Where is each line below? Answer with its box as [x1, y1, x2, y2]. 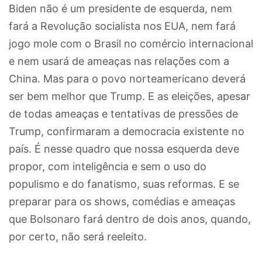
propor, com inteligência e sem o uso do [9, 160, 206, 173]
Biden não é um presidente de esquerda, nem [9, 2, 232, 15]
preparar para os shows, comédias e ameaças [9, 195, 235, 208]
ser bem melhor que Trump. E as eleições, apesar [9, 90, 250, 102]
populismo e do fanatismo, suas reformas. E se [9, 178, 239, 190]
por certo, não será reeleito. [9, 230, 147, 243]
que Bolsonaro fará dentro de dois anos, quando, [9, 213, 251, 225]
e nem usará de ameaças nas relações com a [9, 55, 229, 67]
